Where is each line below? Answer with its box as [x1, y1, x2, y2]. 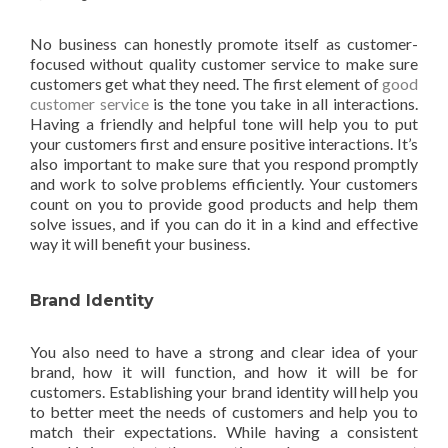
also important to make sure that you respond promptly [30, 154, 418, 173]
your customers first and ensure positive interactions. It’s [30, 134, 418, 153]
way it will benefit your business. [30, 234, 250, 253]
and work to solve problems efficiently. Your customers [30, 174, 418, 193]
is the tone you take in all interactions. [148, 94, 419, 113]
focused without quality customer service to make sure [30, 54, 418, 73]
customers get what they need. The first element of [30, 74, 382, 93]
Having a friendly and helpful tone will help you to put [30, 114, 418, 133]
